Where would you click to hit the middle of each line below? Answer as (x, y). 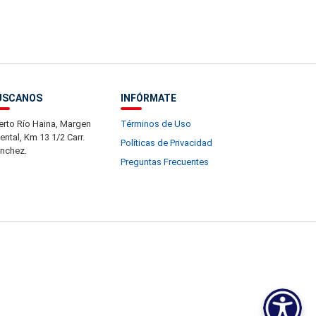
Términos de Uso (156, 124)
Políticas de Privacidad (166, 143)
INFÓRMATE (148, 98)
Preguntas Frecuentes (165, 162)
